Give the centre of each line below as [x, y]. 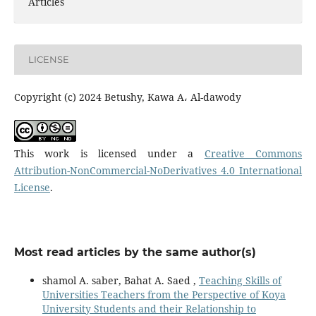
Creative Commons [253, 153]
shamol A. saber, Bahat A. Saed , [120, 280]
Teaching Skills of [240, 280]
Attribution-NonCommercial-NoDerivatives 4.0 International [158, 170]
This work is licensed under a [109, 153]
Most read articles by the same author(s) [135, 252]
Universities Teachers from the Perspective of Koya [164, 294]
